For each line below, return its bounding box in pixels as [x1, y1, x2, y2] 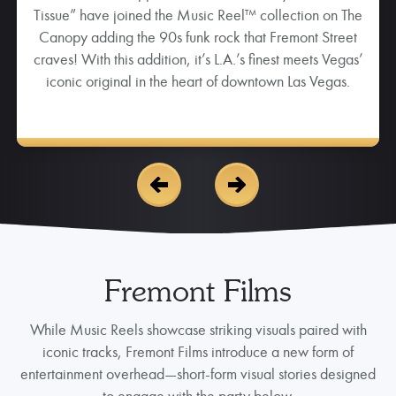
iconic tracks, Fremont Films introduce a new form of [42, 340, 354, 362]
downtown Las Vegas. [133, 25, 263, 46]
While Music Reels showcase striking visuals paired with [29, 318, 367, 339]
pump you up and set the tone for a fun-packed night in [34, 3, 362, 24]
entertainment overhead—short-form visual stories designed [20, 362, 376, 384]
